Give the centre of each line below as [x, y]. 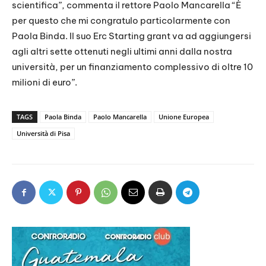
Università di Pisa [43, 134]
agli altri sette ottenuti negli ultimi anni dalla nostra [122, 52]
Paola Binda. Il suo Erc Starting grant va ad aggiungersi [132, 36]
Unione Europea [184, 117]
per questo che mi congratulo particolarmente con [121, 21]
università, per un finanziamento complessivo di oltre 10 [132, 67]
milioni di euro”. [45, 83]
